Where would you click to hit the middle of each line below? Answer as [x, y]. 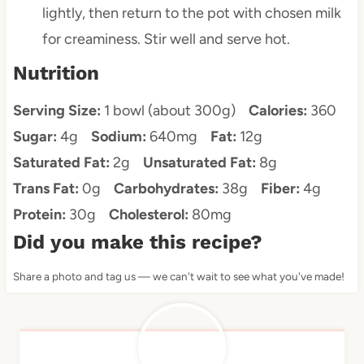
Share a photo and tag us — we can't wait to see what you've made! [178, 277]
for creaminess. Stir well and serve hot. [166, 39]
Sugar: [35, 137]
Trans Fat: [45, 189]
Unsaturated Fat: [199, 163]
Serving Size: [56, 111]
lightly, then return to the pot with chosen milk [191, 13]
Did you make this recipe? [137, 243]
